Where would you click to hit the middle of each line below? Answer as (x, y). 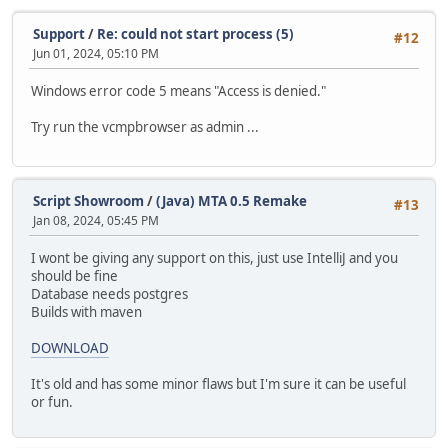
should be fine (74, 276)
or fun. (52, 402)
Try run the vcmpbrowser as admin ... (145, 127)
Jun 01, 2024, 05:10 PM (96, 53)
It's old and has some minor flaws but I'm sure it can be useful (218, 384)
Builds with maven (86, 312)
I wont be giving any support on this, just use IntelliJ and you (214, 258)
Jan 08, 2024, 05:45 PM (96, 220)
